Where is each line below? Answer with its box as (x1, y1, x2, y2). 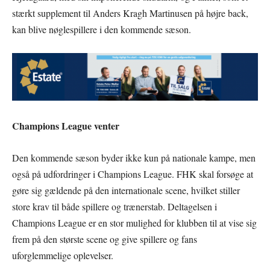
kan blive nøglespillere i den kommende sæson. (12, 22, 191, 36)
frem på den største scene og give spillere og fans (12, 232, 197, 245)
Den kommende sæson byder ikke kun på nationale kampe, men (12, 151, 256, 164)
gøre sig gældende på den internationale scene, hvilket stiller (12, 183, 240, 196)
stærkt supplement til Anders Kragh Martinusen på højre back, (12, 6, 248, 19)
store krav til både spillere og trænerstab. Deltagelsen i (12, 199, 217, 213)
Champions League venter (12, 118, 119, 133)
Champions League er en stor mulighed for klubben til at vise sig (12, 216, 257, 229)
